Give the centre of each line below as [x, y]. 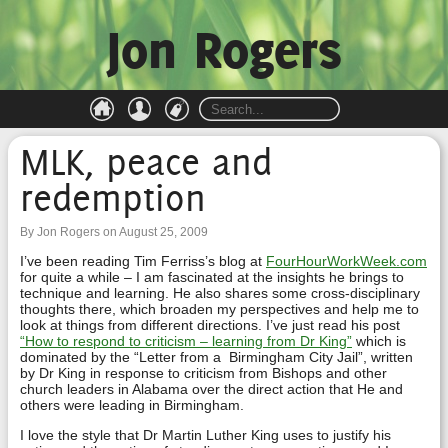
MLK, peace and [146, 161]
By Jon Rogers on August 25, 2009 [114, 232]
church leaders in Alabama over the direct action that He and [211, 389]
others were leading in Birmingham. [132, 405]
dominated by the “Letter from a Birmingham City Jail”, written [216, 357]
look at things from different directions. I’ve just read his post [210, 325]
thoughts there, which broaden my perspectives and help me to [219, 309]
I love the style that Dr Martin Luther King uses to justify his [205, 435]
